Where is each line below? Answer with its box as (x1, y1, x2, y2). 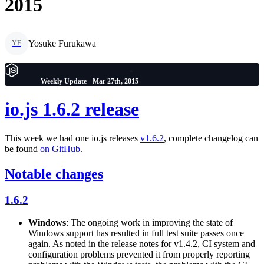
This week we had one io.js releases (5, 133, 140, 143)
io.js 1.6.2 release (5, 98, 139, 120)
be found (5, 143, 40, 154)
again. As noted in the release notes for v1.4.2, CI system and (28, 239, 255, 249)
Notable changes (5, 166, 103, 181)
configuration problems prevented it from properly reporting (28, 249, 250, 260)
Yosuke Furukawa (28, 38, 96, 48)
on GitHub (40, 143, 80, 154)
